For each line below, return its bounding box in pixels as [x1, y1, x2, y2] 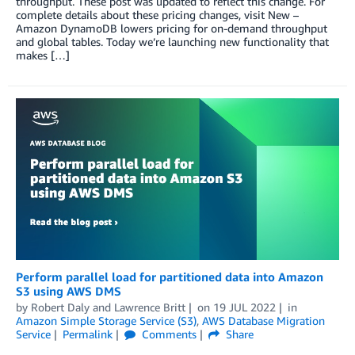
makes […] [16, 48, 70, 62]
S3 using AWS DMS [16, 284, 121, 299]
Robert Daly [31, 300, 90, 315]
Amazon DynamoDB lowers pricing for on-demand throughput [16, 21, 327, 35]
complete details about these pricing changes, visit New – [16, 7, 299, 21]
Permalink [62, 327, 113, 342]
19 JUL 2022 [212, 300, 276, 315]
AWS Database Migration [202, 314, 325, 328]
